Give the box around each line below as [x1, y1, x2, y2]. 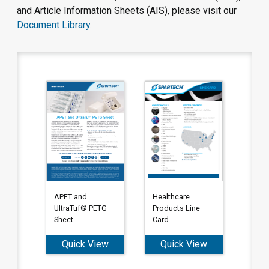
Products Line [152, 204, 200, 213]
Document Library [17, 19, 90, 31]
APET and [53, 192, 87, 202]
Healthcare [152, 192, 190, 202]
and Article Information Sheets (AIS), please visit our [17, 4, 237, 16]
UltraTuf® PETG [53, 204, 107, 213]
